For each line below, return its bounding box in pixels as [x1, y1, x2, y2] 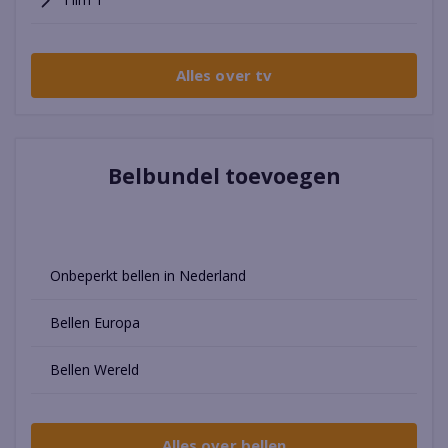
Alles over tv [176, 65, 272, 86]
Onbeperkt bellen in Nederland [49, 266, 246, 286]
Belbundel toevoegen [107, 162, 341, 191]
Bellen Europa [49, 313, 140, 333]
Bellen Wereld [49, 360, 139, 380]
